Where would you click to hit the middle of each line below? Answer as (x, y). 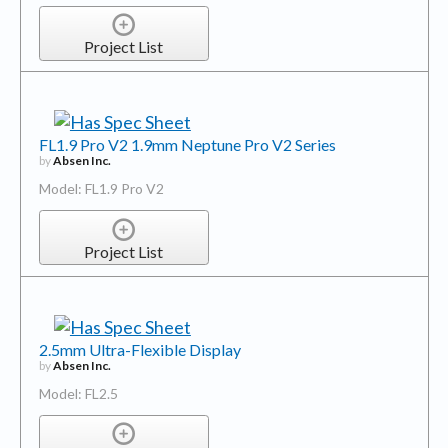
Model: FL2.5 (78, 393)
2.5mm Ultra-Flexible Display (139, 349)
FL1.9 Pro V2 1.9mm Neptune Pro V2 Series (187, 145)
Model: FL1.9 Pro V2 (101, 189)
